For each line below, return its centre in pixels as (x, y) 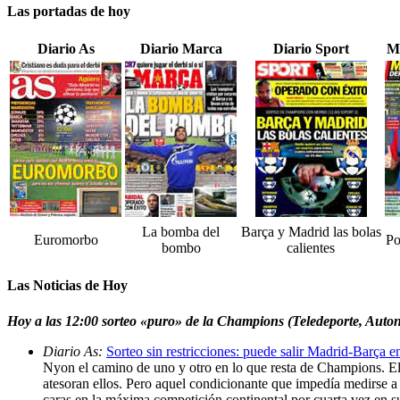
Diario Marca (181, 49)
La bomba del (181, 232)
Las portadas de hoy (69, 11)
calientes (311, 248)
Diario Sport (311, 49)
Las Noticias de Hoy (67, 286)
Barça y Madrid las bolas (311, 232)
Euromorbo (66, 240)
